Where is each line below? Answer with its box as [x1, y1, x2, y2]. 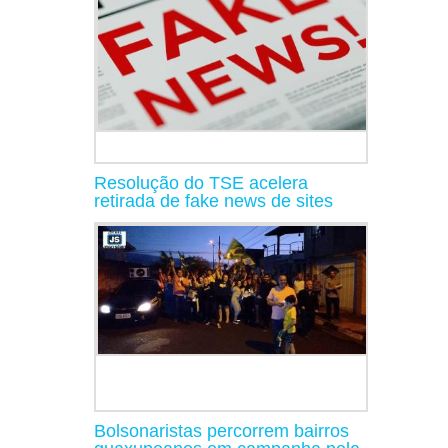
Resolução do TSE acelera [94, 172, 308, 193]
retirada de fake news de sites [94, 190, 333, 211]
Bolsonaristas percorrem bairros [94, 420, 349, 441]
